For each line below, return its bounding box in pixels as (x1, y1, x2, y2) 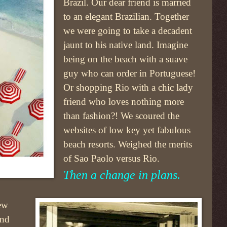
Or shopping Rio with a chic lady (63, 82, 194, 93)
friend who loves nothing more (63, 96, 184, 107)
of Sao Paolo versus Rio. (63, 153, 160, 164)
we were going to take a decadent (63, 25, 193, 36)
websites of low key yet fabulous (63, 125, 191, 136)
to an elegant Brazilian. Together (63, 11, 190, 22)
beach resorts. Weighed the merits (63, 139, 193, 150)
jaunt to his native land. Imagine (63, 40, 188, 51)
